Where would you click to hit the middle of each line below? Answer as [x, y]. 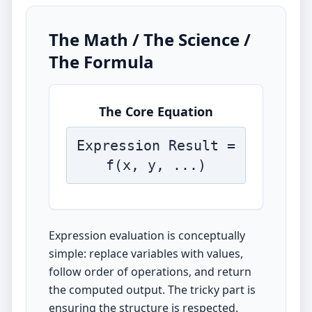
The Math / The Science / [150, 39]
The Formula [101, 62]
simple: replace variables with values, [146, 253]
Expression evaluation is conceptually [147, 235]
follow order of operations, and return [150, 272]
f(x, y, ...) [156, 165]
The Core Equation [156, 111]
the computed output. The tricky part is [152, 290]
